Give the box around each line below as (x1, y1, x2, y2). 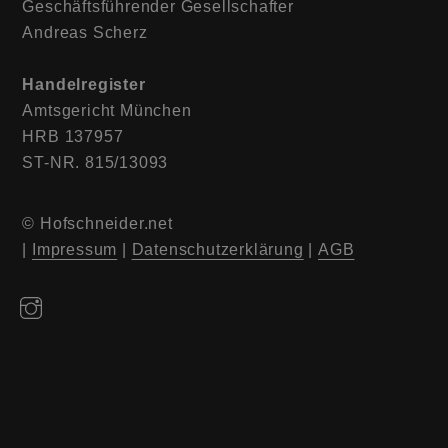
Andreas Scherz (22, 23, 148, 41)
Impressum (32, 240, 118, 258)
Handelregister (22, 75, 151, 93)
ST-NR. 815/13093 (22, 153, 169, 171)
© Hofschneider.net (22, 214, 173, 232)
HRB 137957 (22, 127, 124, 145)
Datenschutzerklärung (131, 240, 304, 258)
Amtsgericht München (22, 101, 192, 119)
